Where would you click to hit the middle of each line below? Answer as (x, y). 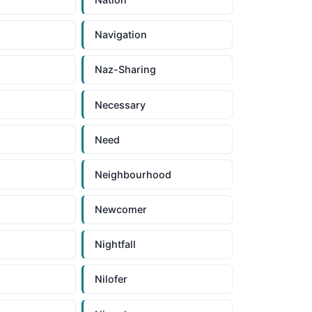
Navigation (121, 35)
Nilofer (111, 279)
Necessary (120, 104)
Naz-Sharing (126, 70)
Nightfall (116, 244)
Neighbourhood (133, 174)
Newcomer (121, 210)
